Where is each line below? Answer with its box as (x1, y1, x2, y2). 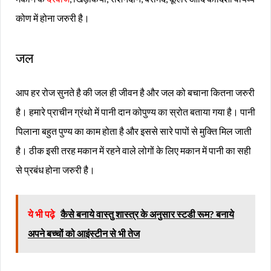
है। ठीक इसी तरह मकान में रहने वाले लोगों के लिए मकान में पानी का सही (16, 145, 251, 157)
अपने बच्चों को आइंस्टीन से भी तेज (28, 227, 140, 240)
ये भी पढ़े (28, 208, 57, 220)
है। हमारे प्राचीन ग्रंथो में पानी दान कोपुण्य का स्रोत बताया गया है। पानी (16, 106, 255, 118)
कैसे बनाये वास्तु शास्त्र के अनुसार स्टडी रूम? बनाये (60, 208, 234, 220)
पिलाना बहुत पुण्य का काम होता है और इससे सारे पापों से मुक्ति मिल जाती (16, 125, 252, 137)
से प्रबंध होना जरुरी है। (16, 164, 95, 176)
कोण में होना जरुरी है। (16, 12, 90, 24)
